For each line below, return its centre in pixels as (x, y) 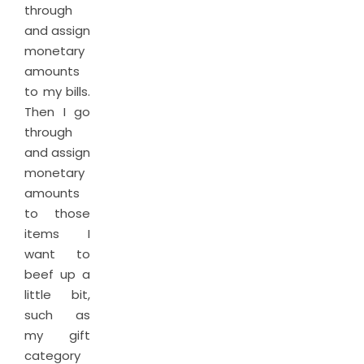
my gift (57, 335)
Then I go (57, 112)
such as (57, 315)
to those (57, 213)
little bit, (57, 295)
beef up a (57, 274)
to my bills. (57, 91)
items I (57, 234)
